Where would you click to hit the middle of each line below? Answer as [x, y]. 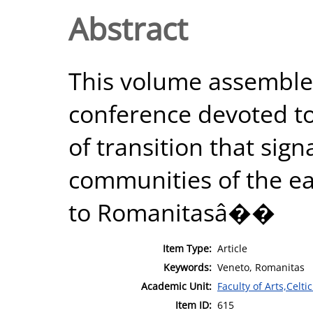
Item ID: [194, 305]
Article [232, 248]
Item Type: [187, 248]
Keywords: [188, 267]
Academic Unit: [176, 286]
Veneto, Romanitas [261, 267]
